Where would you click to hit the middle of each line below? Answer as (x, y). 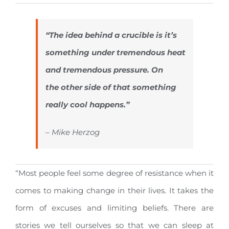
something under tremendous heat (116, 53)
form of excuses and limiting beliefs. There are (114, 208)
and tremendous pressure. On (104, 70)
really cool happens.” (87, 105)
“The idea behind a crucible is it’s (111, 35)
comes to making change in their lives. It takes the (114, 191)
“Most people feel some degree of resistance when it (114, 173)
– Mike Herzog (73, 132)
